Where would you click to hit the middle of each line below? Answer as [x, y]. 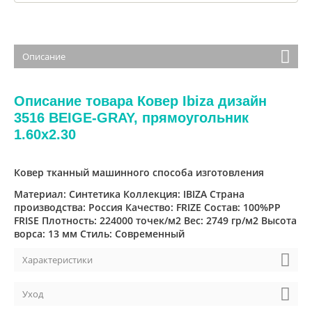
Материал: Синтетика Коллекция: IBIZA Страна [129, 194]
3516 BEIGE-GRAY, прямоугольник [131, 118]
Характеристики [57, 260]
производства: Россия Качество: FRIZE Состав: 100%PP [147, 207]
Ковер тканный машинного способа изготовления [139, 172]
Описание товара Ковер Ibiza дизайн [140, 101]
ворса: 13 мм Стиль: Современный [99, 234]
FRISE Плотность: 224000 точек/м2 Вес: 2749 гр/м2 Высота [155, 220]
